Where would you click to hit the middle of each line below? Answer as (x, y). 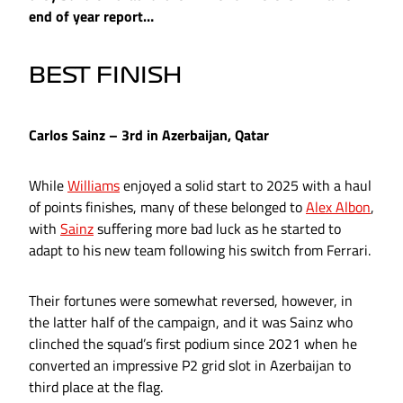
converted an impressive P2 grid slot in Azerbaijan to (190, 366)
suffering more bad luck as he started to (217, 229)
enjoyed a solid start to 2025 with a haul (246, 186)
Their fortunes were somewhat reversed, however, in (191, 301)
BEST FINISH (105, 76)
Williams (94, 186)
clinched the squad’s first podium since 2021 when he (193, 344)
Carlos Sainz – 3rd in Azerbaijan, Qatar (149, 135)
